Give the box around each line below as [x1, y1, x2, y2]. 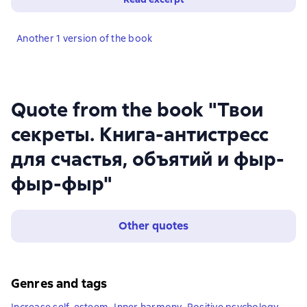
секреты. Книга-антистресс [11, 122, 269, 147]
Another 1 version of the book [16, 32, 153, 45]
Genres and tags [11, 275, 108, 291]
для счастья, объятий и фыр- [11, 147, 284, 171]
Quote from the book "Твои [11, 97, 263, 122]
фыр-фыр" [11, 171, 112, 196]
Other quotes [119, 219, 188, 233]
